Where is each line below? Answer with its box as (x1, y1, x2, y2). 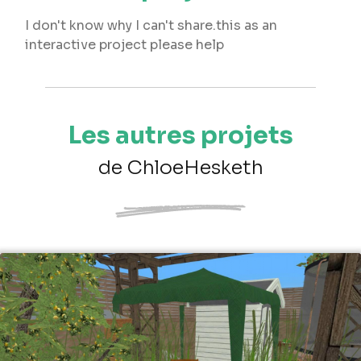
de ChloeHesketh (98, 155, 263, 180)
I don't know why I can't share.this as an (25, 16, 277, 34)
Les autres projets (68, 119, 293, 151)
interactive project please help (25, 35, 224, 53)
